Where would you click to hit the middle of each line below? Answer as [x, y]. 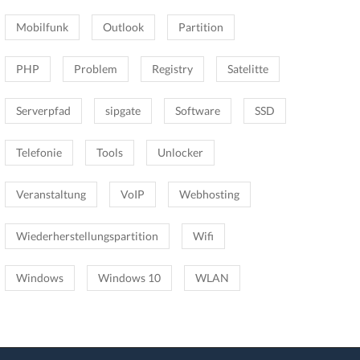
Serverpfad [43, 110]
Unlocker [180, 152]
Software [198, 110]
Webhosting [209, 194]
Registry [172, 69]
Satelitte [248, 69]
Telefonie [39, 152]
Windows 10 [129, 278]
